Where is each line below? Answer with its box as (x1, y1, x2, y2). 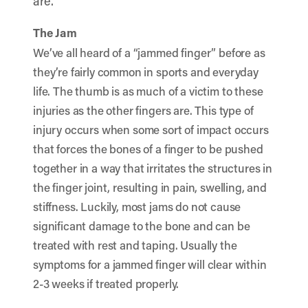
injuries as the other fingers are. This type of (33, 102, 254, 118)
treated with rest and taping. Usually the (33, 237, 237, 252)
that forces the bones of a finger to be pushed (33, 141, 263, 156)
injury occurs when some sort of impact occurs (33, 122, 269, 137)
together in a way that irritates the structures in (33, 160, 272, 175)
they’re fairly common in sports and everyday (33, 64, 258, 79)
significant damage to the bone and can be (33, 218, 250, 233)
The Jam (33, 25, 77, 41)
